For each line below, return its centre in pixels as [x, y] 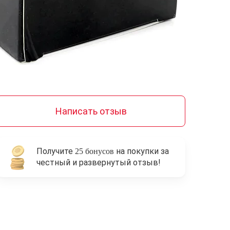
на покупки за [141, 151]
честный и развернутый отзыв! [99, 162]
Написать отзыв [91, 111]
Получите [56, 151]
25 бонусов [94, 151]
